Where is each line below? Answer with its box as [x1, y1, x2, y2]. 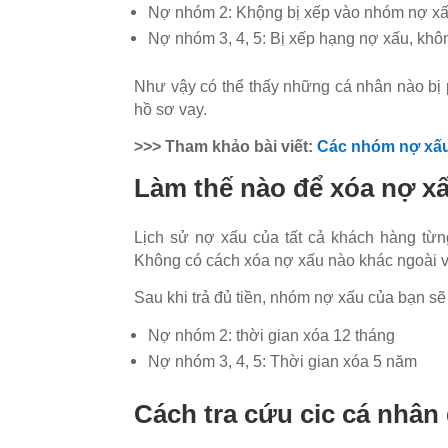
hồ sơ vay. [134, 100, 208, 118]
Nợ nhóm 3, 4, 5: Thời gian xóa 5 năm [148, 352, 418, 370]
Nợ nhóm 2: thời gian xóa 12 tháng [148, 326, 396, 344]
